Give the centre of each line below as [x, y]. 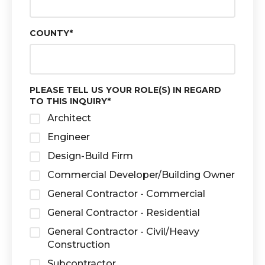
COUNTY [49, 33]
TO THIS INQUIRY [68, 101]
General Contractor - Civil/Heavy [123, 232]
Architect [69, 118]
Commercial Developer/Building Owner [141, 175]
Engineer [69, 137]
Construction [79, 245]
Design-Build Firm [90, 156]
